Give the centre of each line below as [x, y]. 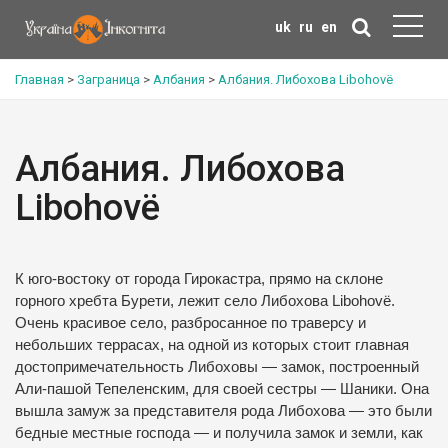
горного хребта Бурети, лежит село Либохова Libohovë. [205, 301]
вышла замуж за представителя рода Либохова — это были [223, 411]
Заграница [108, 79]
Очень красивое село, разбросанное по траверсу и [190, 323]
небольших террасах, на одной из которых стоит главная [212, 345]
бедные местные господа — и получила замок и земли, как [219, 433]
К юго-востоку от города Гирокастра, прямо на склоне [199, 279]
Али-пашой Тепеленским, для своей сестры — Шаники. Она [222, 389]
